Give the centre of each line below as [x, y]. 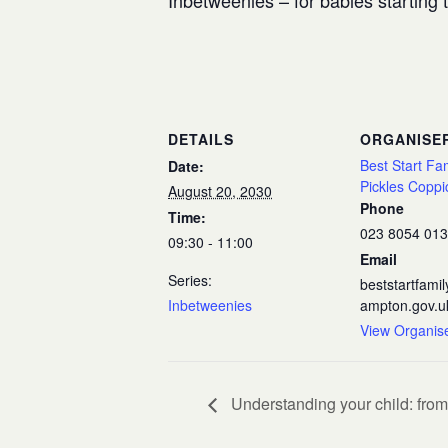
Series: [190, 280]
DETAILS [201, 139]
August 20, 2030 [220, 191]
